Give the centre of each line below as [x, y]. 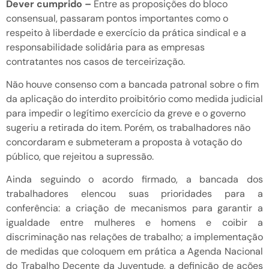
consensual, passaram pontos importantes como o [117, 18]
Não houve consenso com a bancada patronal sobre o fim [132, 84]
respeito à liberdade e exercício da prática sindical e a [126, 32]
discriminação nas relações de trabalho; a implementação [134, 237]
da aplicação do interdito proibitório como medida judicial [134, 98]
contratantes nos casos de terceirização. [95, 61]
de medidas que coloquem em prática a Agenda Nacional [134, 252]
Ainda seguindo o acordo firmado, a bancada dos [134, 180]
